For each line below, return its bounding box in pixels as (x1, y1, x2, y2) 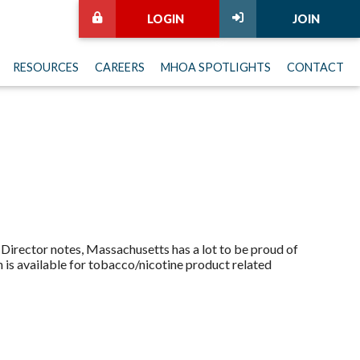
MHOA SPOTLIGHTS (161, 60, 271, 74)
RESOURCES (13, 60, 79, 74)
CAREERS (95, 60, 145, 74)
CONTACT (287, 60, 344, 74)
